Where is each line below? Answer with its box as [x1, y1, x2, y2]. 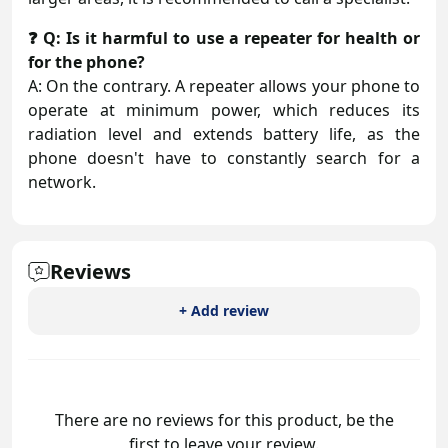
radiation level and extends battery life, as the [28, 122, 420, 145]
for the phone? [28, 50, 145, 73]
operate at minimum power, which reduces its [28, 98, 420, 121]
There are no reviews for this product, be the [54, 408, 394, 431]
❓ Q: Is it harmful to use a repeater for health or [28, 26, 420, 49]
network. [28, 170, 96, 193]
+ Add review [179, 300, 269, 320]
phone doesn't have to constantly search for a [28, 146, 420, 169]
